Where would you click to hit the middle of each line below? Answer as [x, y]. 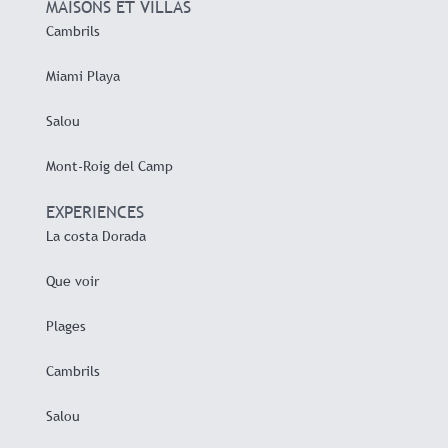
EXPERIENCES [94, 212]
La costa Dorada [95, 235]
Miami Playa [82, 75]
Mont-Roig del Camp [109, 165]
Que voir [72, 280]
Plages [65, 325]
